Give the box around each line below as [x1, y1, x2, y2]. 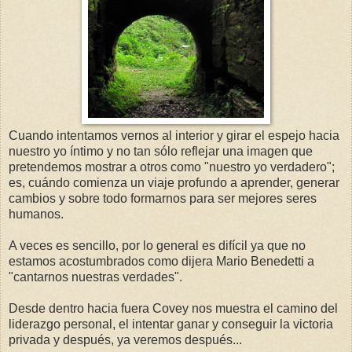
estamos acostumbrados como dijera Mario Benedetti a [9, 254, 314, 268]
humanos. [9, 207, 64, 221]
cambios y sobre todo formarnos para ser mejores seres [9, 191, 317, 205]
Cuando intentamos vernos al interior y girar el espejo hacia [9, 128, 339, 142]
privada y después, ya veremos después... [9, 332, 242, 346]
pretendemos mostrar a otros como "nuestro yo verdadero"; [9, 159, 335, 174]
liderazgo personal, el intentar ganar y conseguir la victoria [9, 317, 333, 331]
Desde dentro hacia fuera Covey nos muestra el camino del [9, 301, 338, 315]
